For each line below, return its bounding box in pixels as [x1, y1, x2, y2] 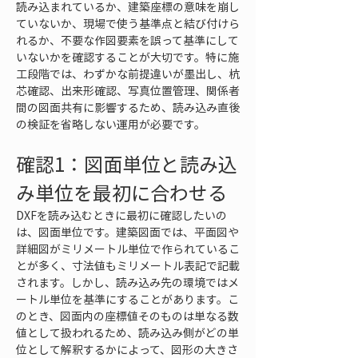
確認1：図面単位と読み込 [16, 149, 237, 178]
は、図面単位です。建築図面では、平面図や [16, 224, 239, 240]
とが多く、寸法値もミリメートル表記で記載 [16, 257, 240, 273]
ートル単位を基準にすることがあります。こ [16, 291, 239, 307]
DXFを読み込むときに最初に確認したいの [16, 207, 227, 223]
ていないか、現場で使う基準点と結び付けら [16, 15, 240, 31]
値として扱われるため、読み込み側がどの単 [16, 324, 239, 340]
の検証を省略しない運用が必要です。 [16, 116, 205, 132]
